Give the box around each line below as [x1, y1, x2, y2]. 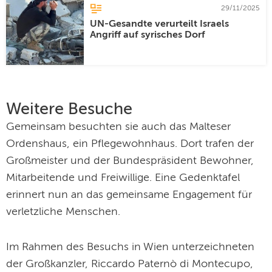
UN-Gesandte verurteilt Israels [90, 19, 229, 30]
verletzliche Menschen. [6, 206, 120, 218]
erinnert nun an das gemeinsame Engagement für [6, 189, 252, 201]
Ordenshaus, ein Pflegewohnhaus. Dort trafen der [6, 138, 254, 150]
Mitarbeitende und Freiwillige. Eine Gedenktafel [6, 172, 240, 184]
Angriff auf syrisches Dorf [90, 30, 206, 41]
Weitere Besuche [6, 101, 132, 118]
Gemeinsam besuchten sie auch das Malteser [6, 121, 231, 133]
